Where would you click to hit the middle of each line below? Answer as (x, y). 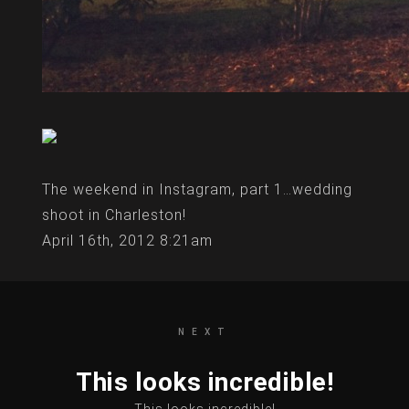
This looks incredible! (204, 382)
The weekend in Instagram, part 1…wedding (197, 189)
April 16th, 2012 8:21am (127, 241)
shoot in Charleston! (116, 215)
